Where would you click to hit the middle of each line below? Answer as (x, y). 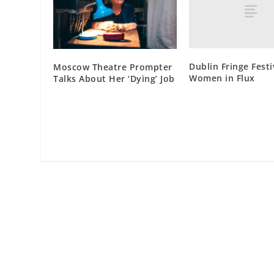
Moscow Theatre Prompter (113, 67)
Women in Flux (222, 78)
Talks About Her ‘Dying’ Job (114, 78)
